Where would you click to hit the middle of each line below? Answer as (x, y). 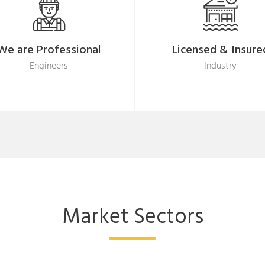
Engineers (49, 66)
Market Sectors (132, 218)
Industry (221, 66)
